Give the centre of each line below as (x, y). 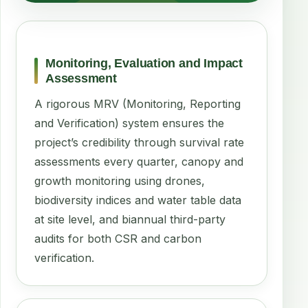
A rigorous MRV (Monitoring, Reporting (137, 104)
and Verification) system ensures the (129, 123)
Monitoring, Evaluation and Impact (144, 63)
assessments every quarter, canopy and (139, 162)
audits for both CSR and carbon (118, 239)
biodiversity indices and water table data (138, 200)
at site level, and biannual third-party (130, 219)
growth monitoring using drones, (120, 181)
